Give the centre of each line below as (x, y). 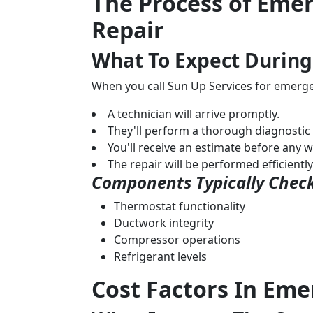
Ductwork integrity (164, 223)
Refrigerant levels (160, 256)
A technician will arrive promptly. (194, 114)
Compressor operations (177, 240)
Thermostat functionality (180, 206)
